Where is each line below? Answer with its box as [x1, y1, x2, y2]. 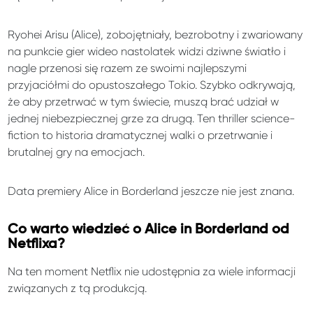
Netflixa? [8, 238, 66, 252]
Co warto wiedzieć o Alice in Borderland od [8, 223, 290, 237]
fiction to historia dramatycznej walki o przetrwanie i [8, 129, 273, 143]
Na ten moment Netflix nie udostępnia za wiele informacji [8, 265, 296, 279]
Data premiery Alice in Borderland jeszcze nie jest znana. [8, 184, 295, 198]
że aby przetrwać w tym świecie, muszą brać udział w [8, 95, 279, 109]
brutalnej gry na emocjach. [8, 145, 145, 159]
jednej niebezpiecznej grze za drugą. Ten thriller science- [8, 112, 296, 126]
